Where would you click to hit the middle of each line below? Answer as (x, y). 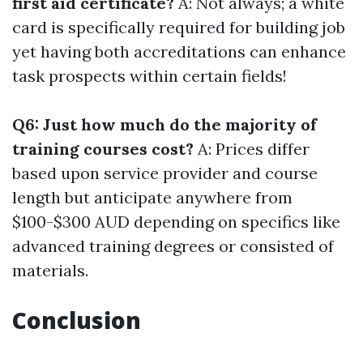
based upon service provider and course (165, 173)
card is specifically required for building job (179, 27)
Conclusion (77, 320)
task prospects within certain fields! (149, 76)
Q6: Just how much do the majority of (164, 124)
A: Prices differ (252, 149)
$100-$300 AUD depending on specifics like (176, 222)
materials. (50, 270)
